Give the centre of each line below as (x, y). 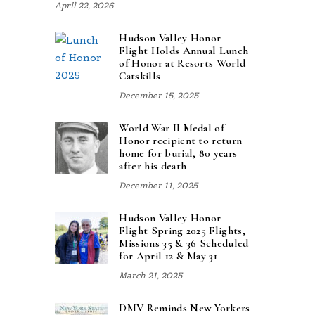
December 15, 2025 (159, 96)
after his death (153, 166)
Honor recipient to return (181, 140)
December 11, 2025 (159, 186)
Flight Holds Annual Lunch (184, 51)
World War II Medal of (172, 128)
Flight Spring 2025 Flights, (182, 230)
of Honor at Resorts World (182, 64)
